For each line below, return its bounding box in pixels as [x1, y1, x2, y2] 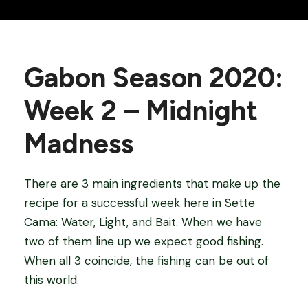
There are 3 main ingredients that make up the [24, 176, 280, 191]
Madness [24, 127, 133, 160]
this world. [24, 272, 79, 287]
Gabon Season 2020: [24, 61, 283, 94]
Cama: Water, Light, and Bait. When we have [24, 214, 262, 230]
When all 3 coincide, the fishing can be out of [24, 253, 269, 268]
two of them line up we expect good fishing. [24, 234, 263, 249]
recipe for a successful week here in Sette [24, 195, 255, 210]
